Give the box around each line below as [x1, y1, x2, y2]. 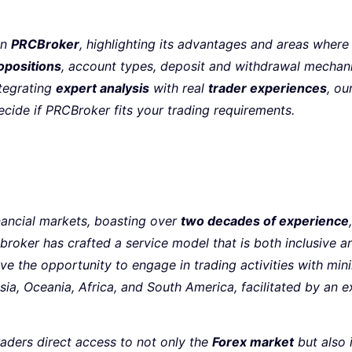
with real [149, 80, 208, 97]
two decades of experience [181, 212, 349, 229]
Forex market [212, 334, 294, 350]
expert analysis [56, 80, 149, 97]
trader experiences [208, 80, 327, 97]
